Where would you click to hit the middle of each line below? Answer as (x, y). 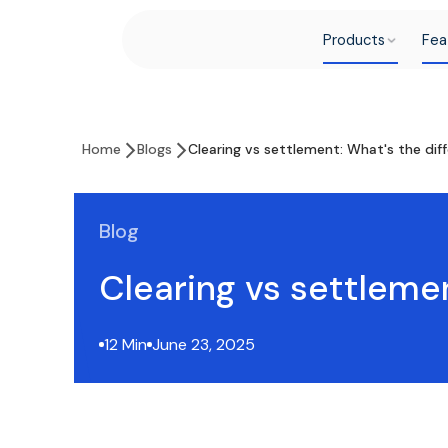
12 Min (125, 344)
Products (353, 40)
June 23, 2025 (203, 344)
